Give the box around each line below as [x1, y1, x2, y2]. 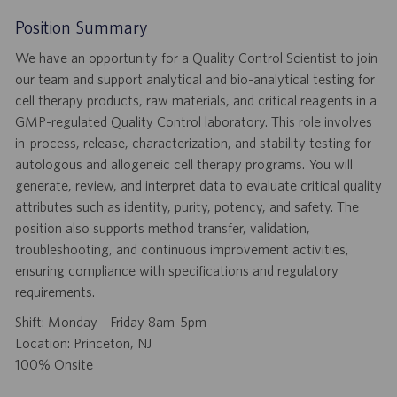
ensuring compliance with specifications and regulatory [14, 262, 339, 279]
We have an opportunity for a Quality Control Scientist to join [14, 50, 378, 66]
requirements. [14, 284, 95, 300]
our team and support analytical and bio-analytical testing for [14, 71, 375, 88]
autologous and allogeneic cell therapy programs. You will [14, 156, 353, 173]
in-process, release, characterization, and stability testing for [14, 135, 371, 152]
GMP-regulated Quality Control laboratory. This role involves [14, 113, 372, 130]
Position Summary [14, 17, 148, 38]
